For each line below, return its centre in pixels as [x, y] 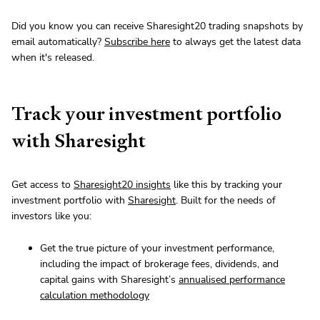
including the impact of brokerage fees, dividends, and [159, 264]
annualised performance [232, 279]
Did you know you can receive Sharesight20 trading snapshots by [157, 26]
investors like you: [51, 216]
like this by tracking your [226, 184]
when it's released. [53, 57]
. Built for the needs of [226, 200]
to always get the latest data [235, 41]
